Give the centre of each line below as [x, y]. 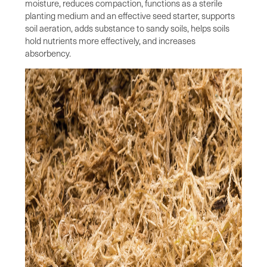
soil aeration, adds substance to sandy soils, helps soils [127, 28]
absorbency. [48, 53]
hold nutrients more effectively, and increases [110, 40]
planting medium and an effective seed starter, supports [130, 15]
